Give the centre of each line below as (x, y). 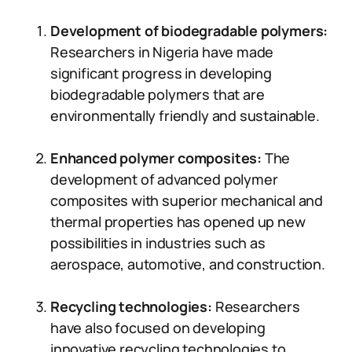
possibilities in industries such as (158, 243)
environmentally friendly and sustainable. (185, 115)
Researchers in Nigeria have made (162, 52)
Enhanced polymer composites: (156, 158)
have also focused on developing (158, 328)
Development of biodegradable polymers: (189, 31)
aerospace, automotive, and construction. (188, 264)
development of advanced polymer (164, 179)
